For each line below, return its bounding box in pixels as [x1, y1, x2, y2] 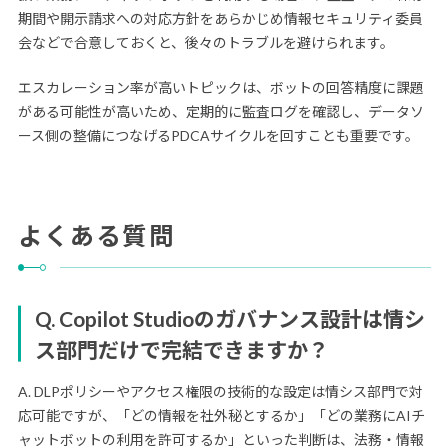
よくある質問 [17, 220, 175, 250]
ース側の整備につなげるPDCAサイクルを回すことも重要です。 [17, 126, 419, 144]
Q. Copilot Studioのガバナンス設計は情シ [35, 305, 425, 331]
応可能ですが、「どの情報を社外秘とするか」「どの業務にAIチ [17, 407, 425, 425]
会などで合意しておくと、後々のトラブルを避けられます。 [17, 33, 394, 51]
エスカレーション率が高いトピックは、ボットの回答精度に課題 [17, 78, 424, 96]
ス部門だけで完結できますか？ [35, 336, 329, 362]
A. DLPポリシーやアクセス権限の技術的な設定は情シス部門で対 [17, 383, 423, 401]
